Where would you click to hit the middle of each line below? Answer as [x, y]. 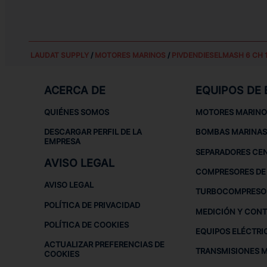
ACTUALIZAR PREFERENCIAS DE [105, 245]
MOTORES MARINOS [130, 55]
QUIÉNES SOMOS [77, 112]
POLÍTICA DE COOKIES [87, 225]
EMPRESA [63, 142]
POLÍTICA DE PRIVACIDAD [92, 205]
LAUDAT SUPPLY [59, 55]
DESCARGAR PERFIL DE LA [93, 132]
